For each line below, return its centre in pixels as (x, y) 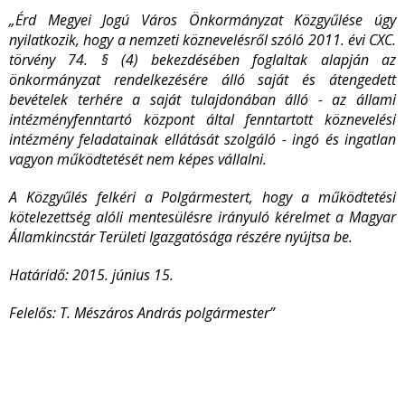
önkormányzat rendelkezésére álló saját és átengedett (202, 80)
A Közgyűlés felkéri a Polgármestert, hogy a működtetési (202, 197)
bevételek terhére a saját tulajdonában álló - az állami (202, 99)
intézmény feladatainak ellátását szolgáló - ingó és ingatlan (202, 139)
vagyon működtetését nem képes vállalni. (138, 159)
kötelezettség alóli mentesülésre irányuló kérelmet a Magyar (202, 217)
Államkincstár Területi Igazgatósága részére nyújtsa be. (181, 237)
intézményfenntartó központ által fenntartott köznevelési (202, 119)
